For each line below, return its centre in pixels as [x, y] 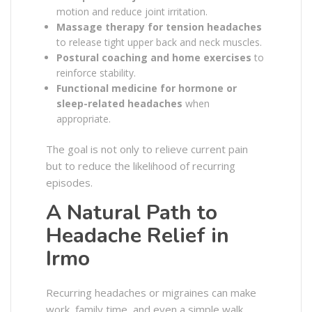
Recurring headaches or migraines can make [151, 292]
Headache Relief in [138, 235]
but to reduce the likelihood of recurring [141, 165]
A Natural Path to [132, 212]
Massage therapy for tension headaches [159, 26]
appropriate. [84, 118]
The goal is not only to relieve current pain [147, 149]
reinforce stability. [96, 72]
